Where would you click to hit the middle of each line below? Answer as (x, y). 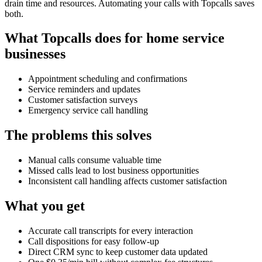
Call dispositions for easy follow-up (94, 242)
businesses (35, 54)
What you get (45, 206)
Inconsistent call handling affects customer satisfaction (127, 181)
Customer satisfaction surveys (83, 100)
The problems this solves (78, 135)
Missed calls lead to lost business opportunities (113, 171)
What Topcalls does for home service (115, 38)
